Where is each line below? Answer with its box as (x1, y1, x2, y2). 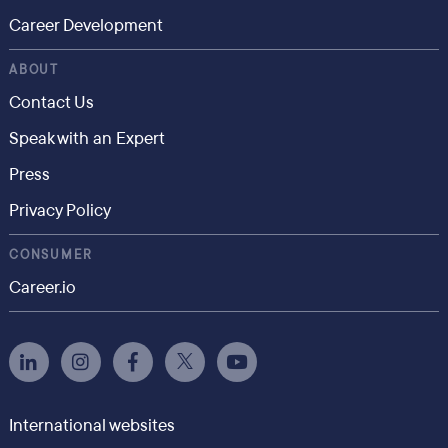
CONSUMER (8, 247, 93, 263)
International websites (8, 414, 175, 437)
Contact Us (8, 91, 94, 114)
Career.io (8, 276, 76, 299)
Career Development (8, 14, 163, 37)
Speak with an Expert (8, 127, 165, 150)
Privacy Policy (8, 199, 111, 222)
